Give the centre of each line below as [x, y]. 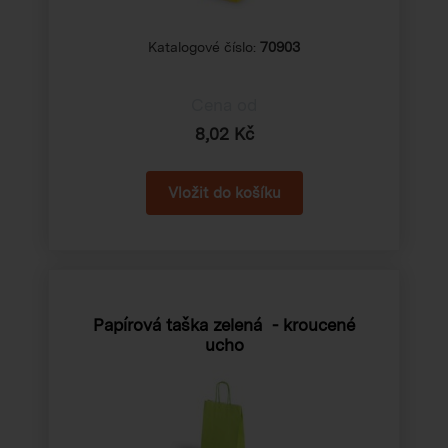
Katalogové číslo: [204, 46]
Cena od [224, 104]
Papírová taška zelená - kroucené [224, 324]
